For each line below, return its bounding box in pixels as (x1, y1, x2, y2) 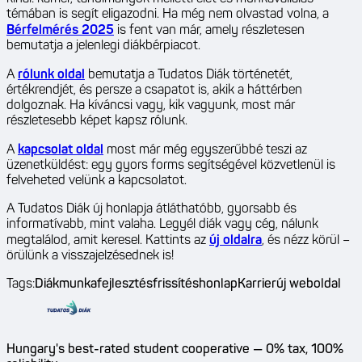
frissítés (153, 278, 199, 292)
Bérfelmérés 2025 (6, 24, 114, 38)
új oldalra (209, 234, 262, 248)
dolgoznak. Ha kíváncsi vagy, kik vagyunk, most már (6, 99, 295, 113)
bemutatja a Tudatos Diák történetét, (85, 69, 293, 82)
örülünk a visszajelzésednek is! (6, 250, 174, 263)
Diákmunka (35, 278, 97, 292)
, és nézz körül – (262, 234, 350, 248)
